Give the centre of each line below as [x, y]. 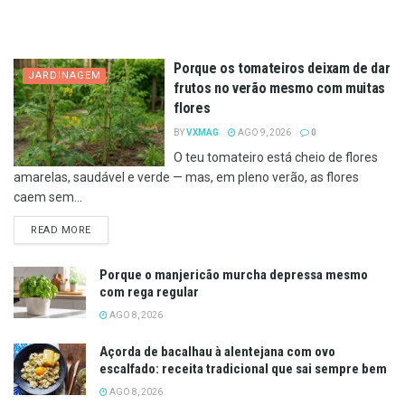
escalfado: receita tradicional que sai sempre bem [243, 368]
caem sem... [48, 197]
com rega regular [149, 292]
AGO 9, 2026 [264, 132]
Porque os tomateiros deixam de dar [282, 68]
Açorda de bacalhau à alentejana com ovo [217, 351]
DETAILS [112, 229]
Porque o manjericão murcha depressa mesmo [234, 274]
